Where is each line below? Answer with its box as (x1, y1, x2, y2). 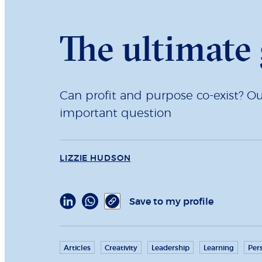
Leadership (151, 244, 189, 251)
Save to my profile (129, 196, 213, 206)
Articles (64, 244, 91, 251)
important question (60, 107, 171, 119)
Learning (204, 244, 234, 251)
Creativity (105, 244, 137, 251)
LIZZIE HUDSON (60, 154, 131, 163)
